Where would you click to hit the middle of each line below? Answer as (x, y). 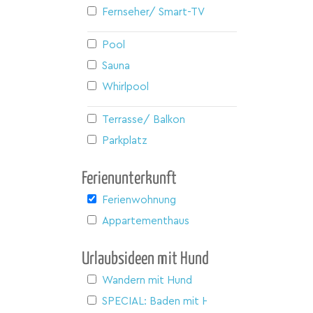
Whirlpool (125, 87)
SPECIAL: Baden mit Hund (165, 301)
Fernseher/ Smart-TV (153, 12)
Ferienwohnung (139, 200)
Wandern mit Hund (147, 280)
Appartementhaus (146, 221)
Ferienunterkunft (129, 179)
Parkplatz (125, 140)
